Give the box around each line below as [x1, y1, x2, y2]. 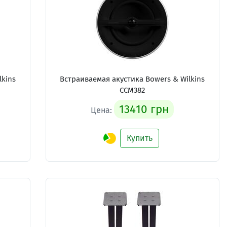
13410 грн [119, 102, 169, 116]
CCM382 [120, 86, 145, 95]
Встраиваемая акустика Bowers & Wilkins [60, 74, 205, 84]
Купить [127, 133, 153, 143]
